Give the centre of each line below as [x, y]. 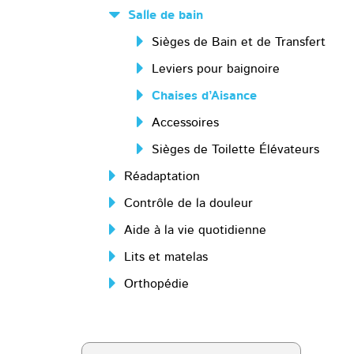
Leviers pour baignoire [216, 69]
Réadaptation [162, 176]
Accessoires [185, 122]
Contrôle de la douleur [188, 203]
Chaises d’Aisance [204, 96]
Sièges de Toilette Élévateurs [235, 149]
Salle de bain [166, 15]
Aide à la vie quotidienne [195, 230]
